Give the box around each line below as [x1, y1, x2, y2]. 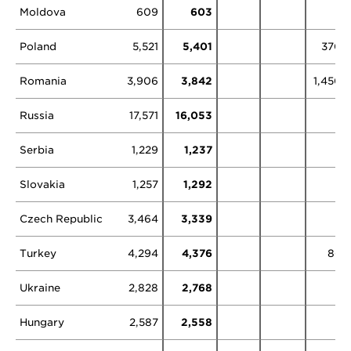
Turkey [20, 247, 56, 260]
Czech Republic [20, 212, 103, 226]
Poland [20, 40, 56, 53]
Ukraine [20, 281, 60, 295]
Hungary [20, 316, 64, 329]
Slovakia [20, 178, 65, 191]
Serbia [20, 143, 54, 157]
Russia [20, 109, 54, 122]
